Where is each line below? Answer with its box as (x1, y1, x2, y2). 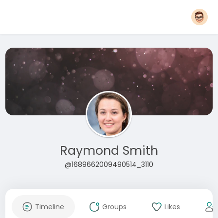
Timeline (35, 202, 64, 212)
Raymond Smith (59, 142, 158, 159)
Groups (102, 202, 127, 212)
